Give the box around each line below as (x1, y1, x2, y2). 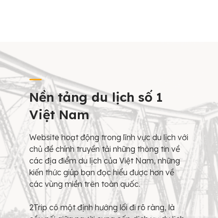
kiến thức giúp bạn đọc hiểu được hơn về (29, 167, 174, 177)
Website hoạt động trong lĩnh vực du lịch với (29, 132, 188, 142)
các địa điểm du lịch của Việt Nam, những (29, 155, 180, 165)
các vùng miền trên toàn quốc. (29, 179, 140, 189)
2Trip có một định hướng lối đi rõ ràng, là (29, 202, 175, 212)
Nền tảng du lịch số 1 (29, 89, 163, 105)
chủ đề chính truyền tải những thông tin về (29, 144, 180, 154)
